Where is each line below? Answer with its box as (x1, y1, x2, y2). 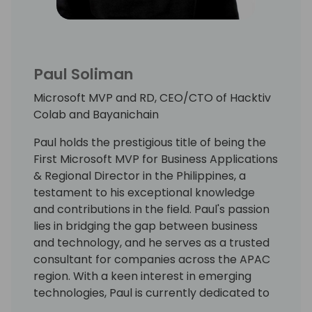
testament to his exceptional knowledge (33, 184, 255, 201)
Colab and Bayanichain (33, 106, 159, 123)
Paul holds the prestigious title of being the (33, 134, 266, 150)
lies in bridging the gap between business (33, 217, 258, 234)
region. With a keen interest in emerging (33, 267, 251, 284)
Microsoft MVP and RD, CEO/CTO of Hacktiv (33, 89, 271, 106)
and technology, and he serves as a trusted (33, 234, 270, 251)
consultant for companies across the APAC (33, 251, 270, 267)
